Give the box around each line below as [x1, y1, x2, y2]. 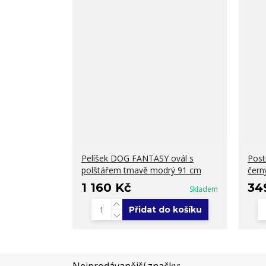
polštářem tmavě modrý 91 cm [81, 164, 201, 176]
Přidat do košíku [128, 204, 202, 215]
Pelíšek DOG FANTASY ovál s [81, 153, 194, 164]
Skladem [189, 184, 218, 194]
